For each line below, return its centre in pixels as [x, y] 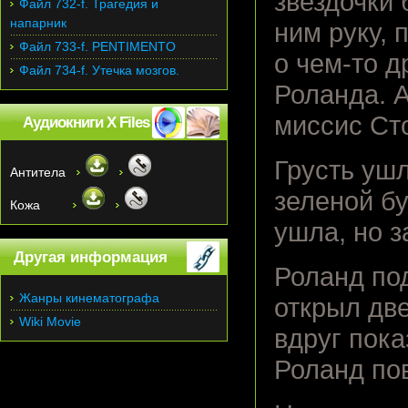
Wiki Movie [50, 321]
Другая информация [91, 257]
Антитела [43, 172]
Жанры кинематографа [89, 298]
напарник [38, 23]
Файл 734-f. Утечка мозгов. [99, 70]
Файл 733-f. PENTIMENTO [97, 46]
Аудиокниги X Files [86, 122]
